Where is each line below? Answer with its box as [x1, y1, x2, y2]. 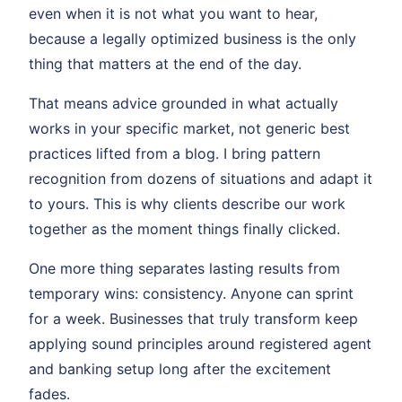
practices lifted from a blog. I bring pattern [29, 144, 320, 162]
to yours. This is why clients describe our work [29, 194, 345, 213]
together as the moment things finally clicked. [29, 219, 340, 238]
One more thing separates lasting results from [29, 258, 340, 277]
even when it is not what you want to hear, [29, 4, 318, 22]
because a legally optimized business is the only [29, 29, 356, 48]
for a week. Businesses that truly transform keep [29, 309, 358, 328]
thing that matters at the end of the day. [29, 54, 301, 73]
